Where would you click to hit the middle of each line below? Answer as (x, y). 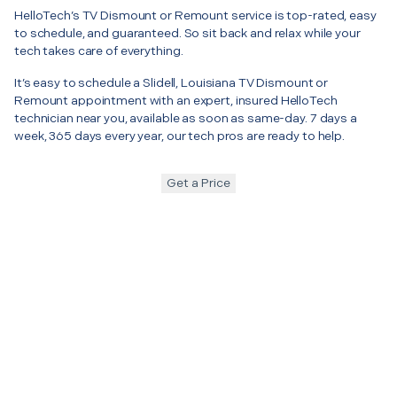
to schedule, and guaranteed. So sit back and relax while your (187, 33)
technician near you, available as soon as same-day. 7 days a (186, 118)
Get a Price (198, 183)
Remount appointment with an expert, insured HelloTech (176, 100)
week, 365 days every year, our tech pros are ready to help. (179, 136)
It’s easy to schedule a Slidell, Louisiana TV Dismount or (171, 82)
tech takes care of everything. (99, 51)
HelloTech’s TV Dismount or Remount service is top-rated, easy (195, 15)
